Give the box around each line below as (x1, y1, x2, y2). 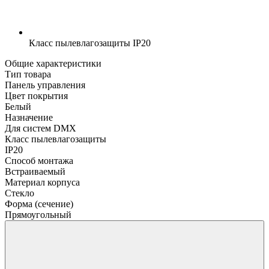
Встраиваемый (5, 166, 65, 177)
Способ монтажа (5, 155, 73, 166)
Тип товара (5, 68, 51, 79)
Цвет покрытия (5, 90, 68, 101)
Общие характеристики (5, 58, 101, 68)
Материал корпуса (5, 177, 80, 187)
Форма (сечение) (5, 198, 73, 209)
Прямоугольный (5, 209, 71, 220)
